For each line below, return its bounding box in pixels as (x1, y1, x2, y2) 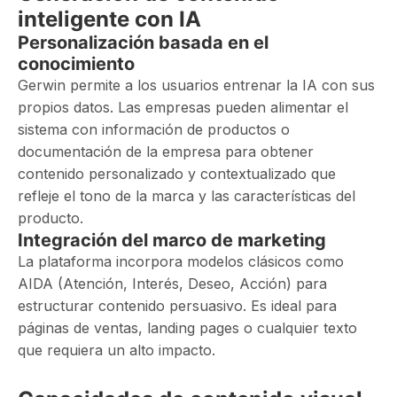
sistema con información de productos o (18, 121, 290, 138)
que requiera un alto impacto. (18, 341, 215, 359)
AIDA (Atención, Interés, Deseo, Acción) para (18, 275, 327, 292)
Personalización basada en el (18, 32, 269, 53)
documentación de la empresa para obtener (18, 143, 314, 160)
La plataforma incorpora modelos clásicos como (18, 253, 344, 270)
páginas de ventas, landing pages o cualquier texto (18, 319, 357, 337)
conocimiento (18, 53, 135, 74)
